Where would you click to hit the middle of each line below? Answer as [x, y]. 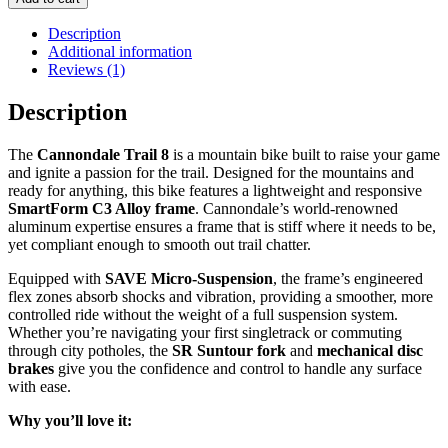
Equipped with [56, 278]
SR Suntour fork [229, 350]
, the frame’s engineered [348, 278]
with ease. [39, 386]
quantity [32, 28]
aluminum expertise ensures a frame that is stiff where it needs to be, [222, 226]
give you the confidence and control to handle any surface [238, 368]
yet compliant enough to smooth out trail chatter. [159, 244]
